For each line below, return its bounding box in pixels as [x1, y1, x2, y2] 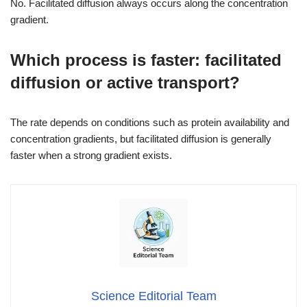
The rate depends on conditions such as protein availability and [10, 116, 289, 128]
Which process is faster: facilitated [10, 50, 282, 69]
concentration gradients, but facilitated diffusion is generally [10, 132, 271, 145]
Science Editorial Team [90, 288, 217, 303]
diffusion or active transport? [10, 73, 240, 92]
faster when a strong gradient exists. [10, 149, 172, 161]
